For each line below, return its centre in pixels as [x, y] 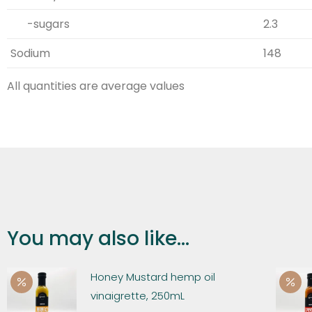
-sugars [40, 24]
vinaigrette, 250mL [138, 295]
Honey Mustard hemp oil [153, 276]
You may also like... [98, 238]
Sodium [30, 53]
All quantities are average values [96, 86]
